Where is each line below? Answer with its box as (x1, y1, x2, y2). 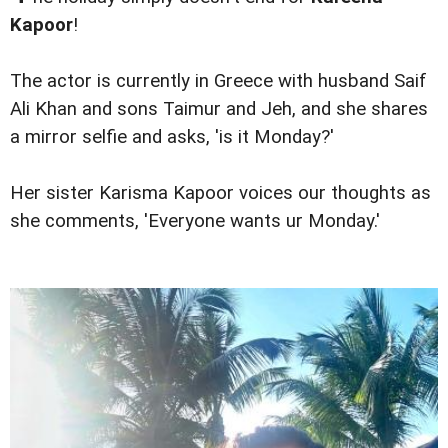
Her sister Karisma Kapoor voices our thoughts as (10, 182, 431, 205)
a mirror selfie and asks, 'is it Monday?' (10, 126, 334, 149)
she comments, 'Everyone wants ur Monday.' (10, 210, 380, 233)
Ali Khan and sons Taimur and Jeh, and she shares (10, 98, 428, 121)
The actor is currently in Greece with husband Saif (10, 70, 427, 93)
